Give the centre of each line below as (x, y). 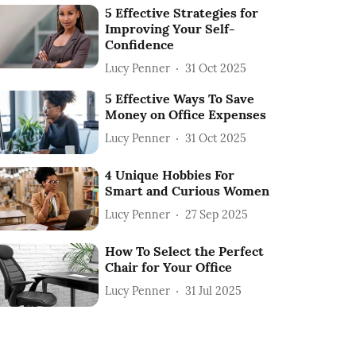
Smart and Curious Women (188, 191)
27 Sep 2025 (217, 214)
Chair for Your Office (169, 267)
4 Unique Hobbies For (170, 175)
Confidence (140, 44)
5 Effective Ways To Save (180, 99)
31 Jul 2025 (214, 290)
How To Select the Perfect (185, 252)
